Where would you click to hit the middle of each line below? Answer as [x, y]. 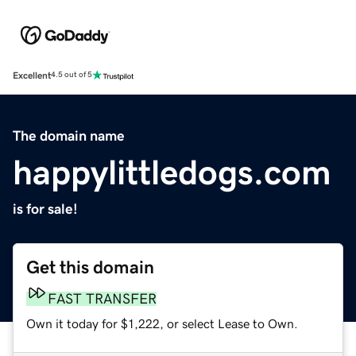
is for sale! [45, 209]
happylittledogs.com [172, 172]
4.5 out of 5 [72, 75]
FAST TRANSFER [102, 298]
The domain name [69, 135]
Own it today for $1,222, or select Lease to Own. [162, 323]
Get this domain [90, 267]
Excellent [32, 75]
